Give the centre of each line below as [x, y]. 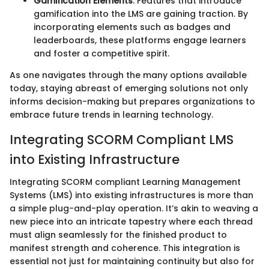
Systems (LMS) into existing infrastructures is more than [131, 195]
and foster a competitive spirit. [101, 53]
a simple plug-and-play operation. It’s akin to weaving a [134, 209]
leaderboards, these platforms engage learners [140, 40]
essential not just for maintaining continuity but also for [132, 261]
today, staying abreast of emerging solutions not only [129, 88]
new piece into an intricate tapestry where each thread [131, 222]
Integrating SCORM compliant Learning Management [125, 182]
